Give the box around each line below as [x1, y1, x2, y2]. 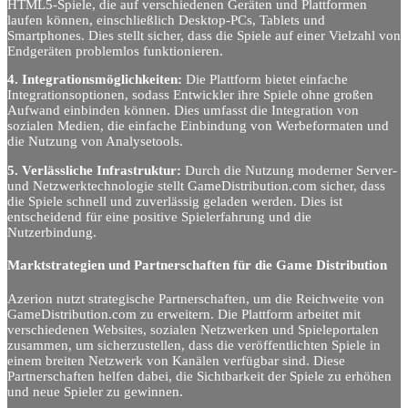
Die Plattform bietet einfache [182, 72, 348, 87]
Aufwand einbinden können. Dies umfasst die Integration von [7, 103, 359, 118]
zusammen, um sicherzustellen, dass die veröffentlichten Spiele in [7, 337, 381, 352]
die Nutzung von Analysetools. [7, 134, 183, 149]
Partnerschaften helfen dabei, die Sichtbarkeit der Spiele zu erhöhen [7, 368, 392, 383]
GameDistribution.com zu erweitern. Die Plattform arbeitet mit [7, 306, 361, 321]
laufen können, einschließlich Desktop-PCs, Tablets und [7, 12, 325, 27]
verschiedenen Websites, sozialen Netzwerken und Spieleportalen [7, 321, 379, 337]
